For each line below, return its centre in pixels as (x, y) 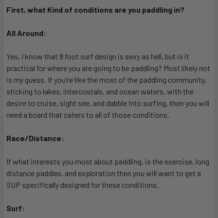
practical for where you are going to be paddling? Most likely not (108, 68)
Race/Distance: (35, 138)
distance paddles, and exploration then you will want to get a (104, 173)
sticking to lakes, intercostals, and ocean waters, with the (100, 91)
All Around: (26, 33)
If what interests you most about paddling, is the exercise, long (108, 162)
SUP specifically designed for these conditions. (82, 185)
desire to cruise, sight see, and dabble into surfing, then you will (108, 103)
